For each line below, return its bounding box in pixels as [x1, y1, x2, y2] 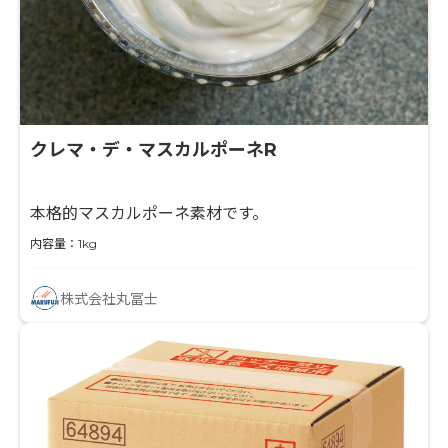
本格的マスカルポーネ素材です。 [30, 203, 268, 223]
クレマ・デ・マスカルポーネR [30, 138, 277, 161]
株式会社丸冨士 [60, 289, 158, 308]
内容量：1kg [30, 235, 97, 251]
